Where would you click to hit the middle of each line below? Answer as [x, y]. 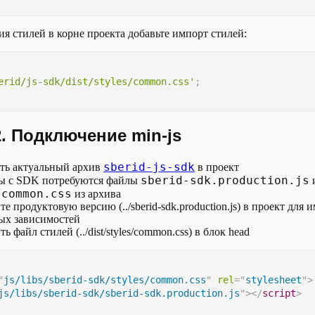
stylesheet [274, 279]
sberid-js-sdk [149, 167]
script [279, 293]
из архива [96, 193]
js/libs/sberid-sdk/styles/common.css [105, 279]
